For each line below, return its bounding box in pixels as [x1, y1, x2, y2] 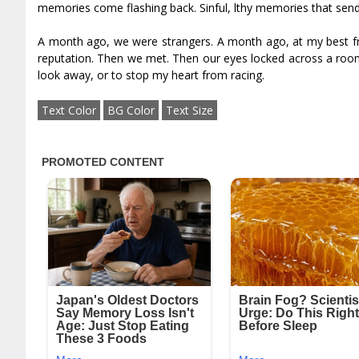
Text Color [42, 102, 96, 118]
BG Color [107, 102, 155, 118]
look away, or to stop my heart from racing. [38, 67, 264, 83]
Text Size [166, 102, 213, 118]
